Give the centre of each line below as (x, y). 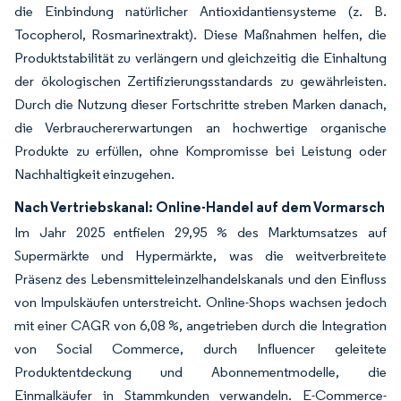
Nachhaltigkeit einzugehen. (94, 174)
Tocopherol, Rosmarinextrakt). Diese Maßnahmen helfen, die (200, 34)
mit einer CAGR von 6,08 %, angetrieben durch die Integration (200, 325)
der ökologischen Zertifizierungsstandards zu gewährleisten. (200, 81)
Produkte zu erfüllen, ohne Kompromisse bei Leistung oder (200, 150)
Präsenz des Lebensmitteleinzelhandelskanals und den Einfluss (200, 278)
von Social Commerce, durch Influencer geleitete (200, 348)
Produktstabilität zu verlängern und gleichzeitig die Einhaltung (200, 57)
